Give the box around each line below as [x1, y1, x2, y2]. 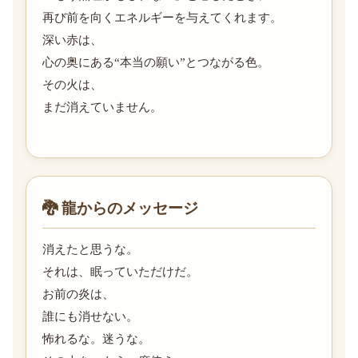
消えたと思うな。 [42, 242, 138, 256]
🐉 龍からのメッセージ [42, 199, 198, 217]
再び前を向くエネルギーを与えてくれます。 [42, 10, 282, 24]
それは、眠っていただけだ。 [42, 265, 198, 278]
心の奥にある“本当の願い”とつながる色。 [42, 55, 269, 69]
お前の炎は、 [42, 287, 114, 300]
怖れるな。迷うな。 [42, 332, 150, 345]
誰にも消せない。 [42, 309, 138, 323]
